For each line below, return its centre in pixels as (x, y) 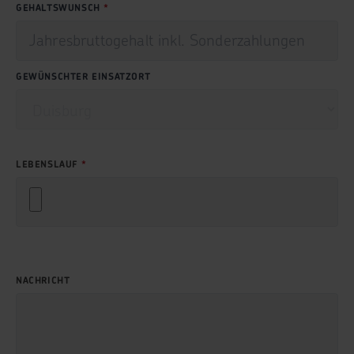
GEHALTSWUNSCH (60, 8)
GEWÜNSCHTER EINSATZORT (83, 76)
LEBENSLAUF (49, 164)
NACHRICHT (43, 280)
